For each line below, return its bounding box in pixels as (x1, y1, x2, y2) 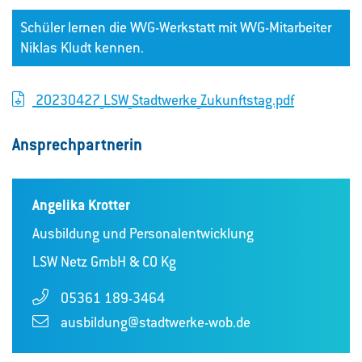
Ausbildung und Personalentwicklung (32, 224, 254, 242)
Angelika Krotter (32, 195, 130, 214)
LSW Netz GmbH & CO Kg (32, 252, 176, 271)
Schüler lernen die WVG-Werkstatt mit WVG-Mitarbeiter (20, 18, 331, 36)
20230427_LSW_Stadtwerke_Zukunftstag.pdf (32, 90, 294, 109)
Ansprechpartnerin (12, 133, 142, 155)
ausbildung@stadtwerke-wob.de (60, 313, 250, 331)
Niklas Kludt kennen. (20, 38, 144, 57)
